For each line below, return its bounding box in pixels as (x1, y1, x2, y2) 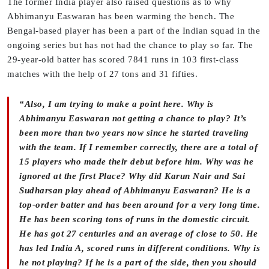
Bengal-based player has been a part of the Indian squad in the (7, 26, 260, 36)
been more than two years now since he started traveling (19, 128, 249, 138)
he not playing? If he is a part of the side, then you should (19, 258, 256, 268)
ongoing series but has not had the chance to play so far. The (7, 40, 253, 50)
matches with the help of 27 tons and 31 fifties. (7, 69, 201, 79)
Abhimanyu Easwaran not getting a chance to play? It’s (19, 113, 247, 124)
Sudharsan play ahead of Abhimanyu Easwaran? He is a (19, 186, 251, 196)
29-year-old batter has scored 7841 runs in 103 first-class (7, 55, 238, 65)
